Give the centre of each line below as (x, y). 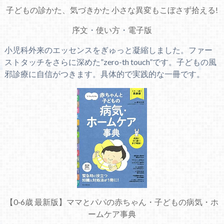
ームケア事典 (112, 214)
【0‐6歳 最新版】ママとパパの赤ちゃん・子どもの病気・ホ (112, 202)
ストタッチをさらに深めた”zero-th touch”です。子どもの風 (110, 62)
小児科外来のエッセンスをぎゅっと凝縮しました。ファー (108, 50)
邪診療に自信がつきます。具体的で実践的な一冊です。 (104, 74)
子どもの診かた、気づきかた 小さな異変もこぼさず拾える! (112, 10)
